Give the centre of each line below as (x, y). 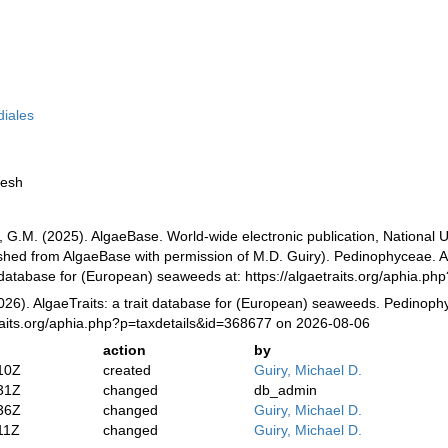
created (127, 370)
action (125, 350)
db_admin (286, 390)
